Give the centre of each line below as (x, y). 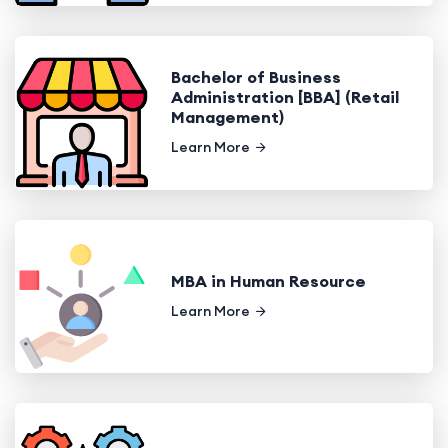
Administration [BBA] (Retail (284, 97)
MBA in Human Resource (268, 281)
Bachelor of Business (255, 77)
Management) (227, 117)
